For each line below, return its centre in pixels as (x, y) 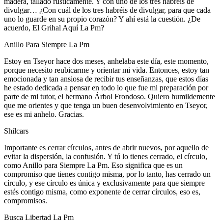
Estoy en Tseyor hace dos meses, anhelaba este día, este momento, (106, 61)
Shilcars (16, 131)
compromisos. (26, 200)
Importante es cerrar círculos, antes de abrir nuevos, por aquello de (106, 147)
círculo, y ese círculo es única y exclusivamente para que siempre (104, 183)
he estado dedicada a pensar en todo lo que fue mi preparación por (106, 87)
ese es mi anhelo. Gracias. (44, 114)
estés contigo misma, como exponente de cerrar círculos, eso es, (102, 192)
